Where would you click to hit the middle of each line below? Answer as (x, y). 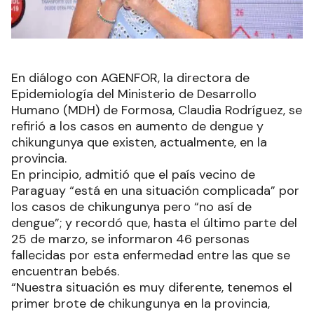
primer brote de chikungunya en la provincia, (141, 303)
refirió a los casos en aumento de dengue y (137, 126)
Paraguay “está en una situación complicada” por (155, 190)
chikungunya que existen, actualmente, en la (139, 142)
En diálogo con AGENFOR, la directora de (130, 77)
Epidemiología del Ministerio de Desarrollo (134, 94)
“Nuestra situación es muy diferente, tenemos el (152, 287)
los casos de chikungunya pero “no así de (131, 206)
